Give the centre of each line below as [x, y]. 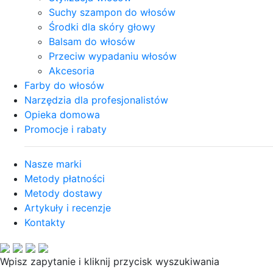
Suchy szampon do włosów [112, 12]
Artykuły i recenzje [68, 208]
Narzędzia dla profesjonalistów [96, 100]
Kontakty [45, 222]
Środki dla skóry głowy [102, 27]
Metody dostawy [63, 193]
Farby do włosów [64, 85]
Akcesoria [72, 71]
